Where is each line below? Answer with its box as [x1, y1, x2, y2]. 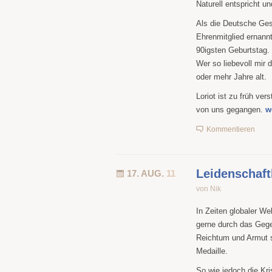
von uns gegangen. [196, 105, 265, 114]
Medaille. [196, 246, 228, 256]
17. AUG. [127, 168, 166, 178]
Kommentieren [206, 125, 255, 134]
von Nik [196, 185, 221, 193]
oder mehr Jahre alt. [196, 72, 267, 81]
